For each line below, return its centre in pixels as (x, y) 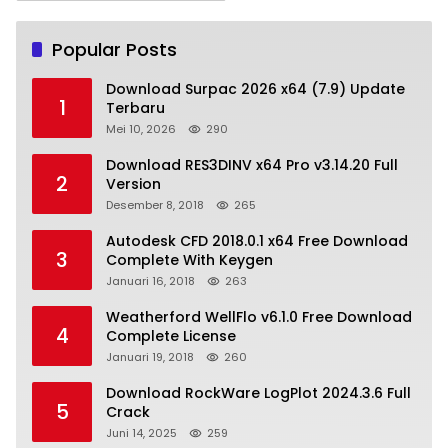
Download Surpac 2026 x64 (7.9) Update (255, 89)
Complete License (171, 336)
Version (133, 184)
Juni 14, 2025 (141, 433)
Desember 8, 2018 (155, 205)
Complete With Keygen (189, 260)
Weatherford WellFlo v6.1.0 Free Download (259, 317)
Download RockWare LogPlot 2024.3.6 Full (258, 393)
